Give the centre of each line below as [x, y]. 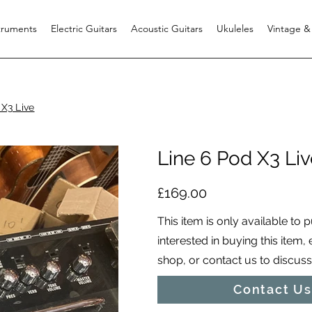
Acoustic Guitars [167, 29]
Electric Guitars [84, 29]
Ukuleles [235, 29]
